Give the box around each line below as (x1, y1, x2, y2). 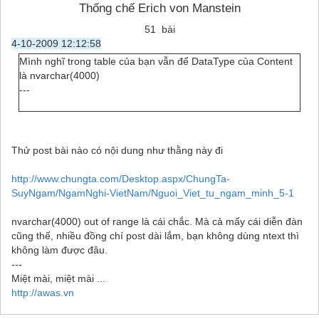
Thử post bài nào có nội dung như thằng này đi (11, 144, 223, 156)
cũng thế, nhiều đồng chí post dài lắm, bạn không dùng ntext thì (11, 229, 299, 241)
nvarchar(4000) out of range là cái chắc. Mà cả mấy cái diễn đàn (11, 215, 303, 227)
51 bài (144, 23, 175, 35)
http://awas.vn (11, 286, 74, 298)
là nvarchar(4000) (19, 69, 100, 81)
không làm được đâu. (11, 244, 108, 256)
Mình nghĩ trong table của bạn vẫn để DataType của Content (19, 55, 293, 67)
